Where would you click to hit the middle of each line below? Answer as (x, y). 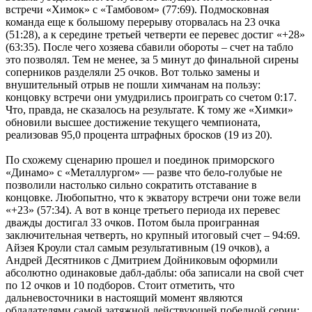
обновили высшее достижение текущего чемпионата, (133, 122)
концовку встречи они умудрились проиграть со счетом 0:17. (151, 97)
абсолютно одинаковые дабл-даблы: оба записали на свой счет (155, 272)
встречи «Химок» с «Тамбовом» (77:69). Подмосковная (137, 9)
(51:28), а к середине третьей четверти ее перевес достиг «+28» (155, 34)
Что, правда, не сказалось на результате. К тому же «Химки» (149, 109)
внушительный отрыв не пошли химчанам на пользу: (133, 84)
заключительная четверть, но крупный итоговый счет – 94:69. (153, 235)
